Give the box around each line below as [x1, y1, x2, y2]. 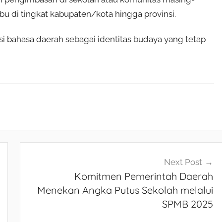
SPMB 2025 [162, 198, 214, 211]
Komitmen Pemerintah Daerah [74, 170, 214, 183]
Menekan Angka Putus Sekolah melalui [37, 184, 214, 197]
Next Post [164, 157, 203, 167]
